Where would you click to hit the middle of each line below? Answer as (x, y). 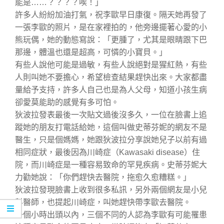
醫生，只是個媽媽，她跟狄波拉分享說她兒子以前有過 (111, 139)
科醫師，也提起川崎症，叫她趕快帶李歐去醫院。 (103, 202)
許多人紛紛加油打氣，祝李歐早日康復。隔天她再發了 (111, 14)
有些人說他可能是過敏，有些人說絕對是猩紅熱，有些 (111, 64)
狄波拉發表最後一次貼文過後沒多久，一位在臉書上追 (111, 114)
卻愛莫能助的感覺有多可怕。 (67, 102)
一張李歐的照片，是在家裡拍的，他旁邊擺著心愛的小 (111, 27)
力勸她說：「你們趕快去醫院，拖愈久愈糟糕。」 (103, 177)
